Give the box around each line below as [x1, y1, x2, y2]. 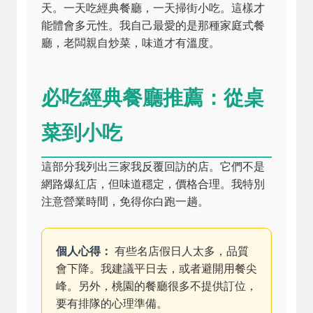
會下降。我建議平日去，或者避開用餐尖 [56, 263, 257, 275]
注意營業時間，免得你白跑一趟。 [41, 196, 209, 208]
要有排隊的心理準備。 [56, 298, 168, 310]
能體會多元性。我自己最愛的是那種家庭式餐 [41, 20, 265, 31]
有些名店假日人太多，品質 [112, 245, 249, 257]
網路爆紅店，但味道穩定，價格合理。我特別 [41, 178, 265, 190]
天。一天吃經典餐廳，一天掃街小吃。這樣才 [41, 2, 265, 14]
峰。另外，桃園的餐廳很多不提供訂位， [56, 280, 257, 292]
